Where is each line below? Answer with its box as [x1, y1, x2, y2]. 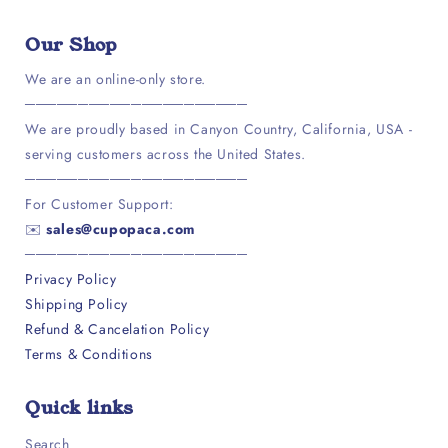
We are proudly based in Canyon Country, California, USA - [25, 119, 413, 140]
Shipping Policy [25, 294, 128, 315]
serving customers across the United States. [25, 144, 306, 165]
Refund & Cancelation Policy [25, 319, 210, 340]
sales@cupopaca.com [46, 219, 196, 240]
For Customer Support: [25, 194, 174, 215]
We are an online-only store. [25, 69, 206, 90]
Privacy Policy [25, 269, 117, 290]
